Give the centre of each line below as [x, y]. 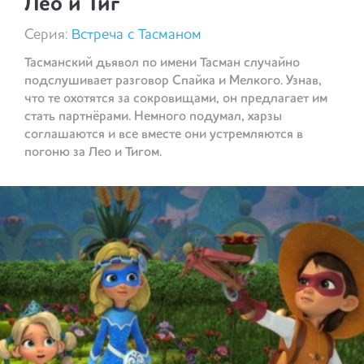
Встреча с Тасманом [136, 35]
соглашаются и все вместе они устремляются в [164, 135]
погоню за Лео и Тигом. [93, 153]
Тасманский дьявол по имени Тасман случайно [162, 64]
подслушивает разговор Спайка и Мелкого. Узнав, [173, 82]
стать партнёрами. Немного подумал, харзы [153, 117]
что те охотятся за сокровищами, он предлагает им [176, 100]
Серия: [48, 35]
